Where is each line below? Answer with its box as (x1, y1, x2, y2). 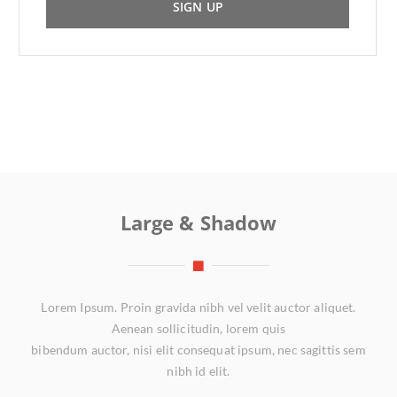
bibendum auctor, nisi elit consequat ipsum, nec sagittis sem (31, 342, 366, 357)
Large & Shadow (121, 209, 276, 236)
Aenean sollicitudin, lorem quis (111, 321, 286, 336)
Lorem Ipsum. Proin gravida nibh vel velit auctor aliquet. (41, 300, 356, 315)
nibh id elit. (167, 363, 230, 378)
